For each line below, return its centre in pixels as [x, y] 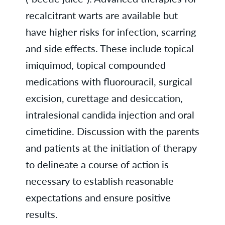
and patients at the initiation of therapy [111, 148]
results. [41, 214]
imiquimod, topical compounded [95, 65]
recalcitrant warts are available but [101, 15]
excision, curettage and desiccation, [104, 98]
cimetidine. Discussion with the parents [112, 131]
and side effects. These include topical [109, 48]
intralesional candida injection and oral [110, 115]
